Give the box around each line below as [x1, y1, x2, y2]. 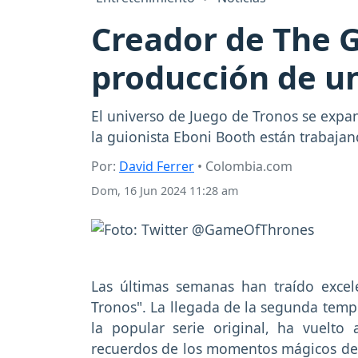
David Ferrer [119, 157, 194, 176]
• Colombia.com [194, 157, 292, 176]
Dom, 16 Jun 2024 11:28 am [91, 183, 238, 199]
